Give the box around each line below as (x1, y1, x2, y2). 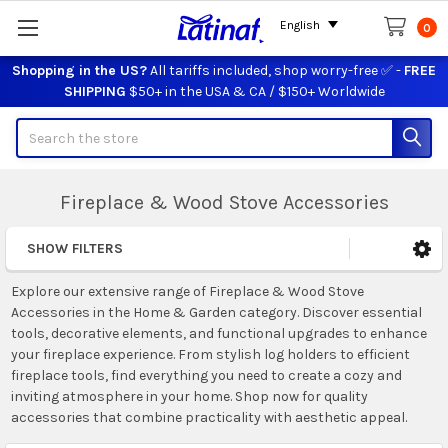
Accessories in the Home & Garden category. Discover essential (10, 303, 422, 321)
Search (16, 119, 62, 137)
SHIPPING (63, 82, 126, 100)
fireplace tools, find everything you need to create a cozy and (10, 366, 402, 384)
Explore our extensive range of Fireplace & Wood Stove (10, 282, 364, 300)
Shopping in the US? (12, 61, 147, 79)
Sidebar (21, 258, 116, 290)
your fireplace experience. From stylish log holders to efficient (10, 345, 410, 363)
